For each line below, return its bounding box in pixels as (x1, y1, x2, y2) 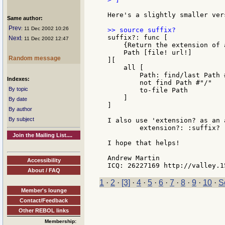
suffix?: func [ (107, 34, 168, 42)
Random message (9, 55, 61, 62)
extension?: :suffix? (107, 124, 220, 132)
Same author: (7, 15, 43, 21)
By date (9, 96, 27, 102)
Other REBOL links (19, 207, 69, 213)
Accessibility (27, 157, 61, 163)
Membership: (45, 218, 76, 224)
